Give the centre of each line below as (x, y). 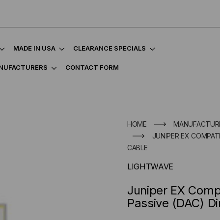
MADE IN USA (34, 48)
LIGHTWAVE (151, 166)
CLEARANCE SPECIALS (110, 48)
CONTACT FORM (92, 67)
